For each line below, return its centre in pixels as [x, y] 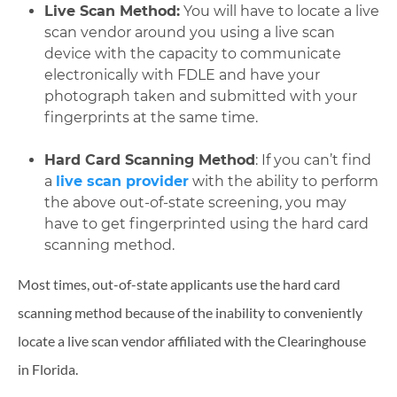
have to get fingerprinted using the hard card [206, 224]
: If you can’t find [313, 160]
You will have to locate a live [280, 12]
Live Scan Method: [112, 12]
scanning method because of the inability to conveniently [190, 313]
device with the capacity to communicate [193, 54]
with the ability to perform [284, 182]
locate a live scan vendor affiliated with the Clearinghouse [192, 341]
